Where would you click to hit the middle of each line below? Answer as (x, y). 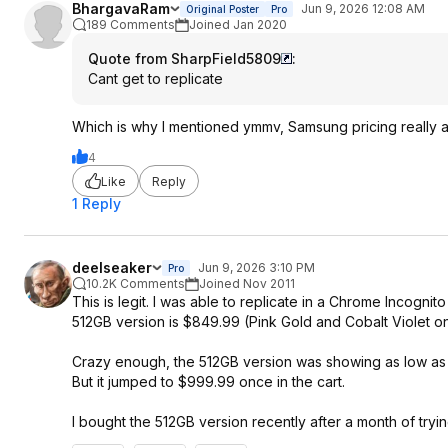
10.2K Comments (135, 283)
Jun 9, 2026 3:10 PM (256, 267)
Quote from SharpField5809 (184, 58)
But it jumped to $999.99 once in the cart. (208, 381)
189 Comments (130, 24)
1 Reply (96, 203)
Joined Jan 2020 (238, 24)
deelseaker (112, 267)
